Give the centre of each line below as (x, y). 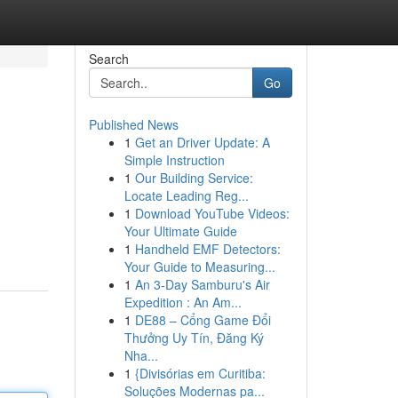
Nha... (141, 355)
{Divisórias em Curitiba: (200, 373)
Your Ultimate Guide (180, 231)
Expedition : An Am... (183, 302)
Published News (133, 124)
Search (108, 59)
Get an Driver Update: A (202, 142)
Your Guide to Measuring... (199, 267)
